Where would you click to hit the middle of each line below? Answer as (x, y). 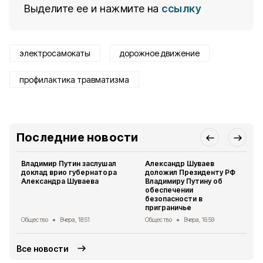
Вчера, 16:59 (199, 220)
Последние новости (77, 137)
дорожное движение (160, 53)
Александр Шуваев (180, 163)
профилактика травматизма (74, 80)
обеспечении (169, 190)
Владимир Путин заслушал (69, 163)
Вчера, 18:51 (75, 220)
